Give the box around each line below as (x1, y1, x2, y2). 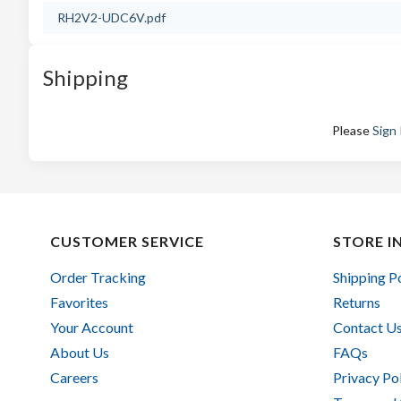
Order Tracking (50, 269, 146, 286)
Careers (50, 369, 98, 386)
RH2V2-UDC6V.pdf (57, 10, 166, 25)
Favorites (50, 294, 108, 311)
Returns (332, 294, 380, 311)
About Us (50, 344, 109, 361)
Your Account (50, 319, 133, 336)
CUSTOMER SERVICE (50, 233, 204, 250)
